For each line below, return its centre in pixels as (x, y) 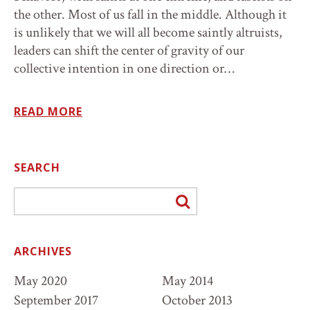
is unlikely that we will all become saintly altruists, (148, 33)
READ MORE (48, 111)
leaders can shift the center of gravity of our (129, 51)
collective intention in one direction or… (124, 69)
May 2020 (40, 281)
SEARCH (37, 167)
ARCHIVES (43, 251)
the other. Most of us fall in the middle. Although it (150, 15)
